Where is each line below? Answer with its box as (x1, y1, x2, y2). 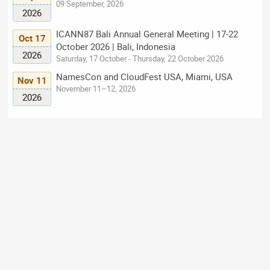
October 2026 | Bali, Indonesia (56, 40, 176, 53)
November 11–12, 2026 (56, 83, 136, 94)
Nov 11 (17, 74, 47, 87)
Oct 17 (18, 32, 46, 45)
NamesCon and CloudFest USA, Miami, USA (56, 70, 233, 83)
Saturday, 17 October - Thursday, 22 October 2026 (56, 53, 224, 64)
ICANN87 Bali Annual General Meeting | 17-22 (56, 28, 239, 40)
